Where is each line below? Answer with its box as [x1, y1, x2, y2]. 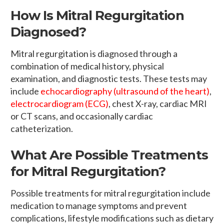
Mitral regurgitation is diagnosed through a [10, 48, 177, 59]
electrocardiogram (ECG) [10, 98, 108, 109]
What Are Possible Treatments [10, 147, 208, 163]
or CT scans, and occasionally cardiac [10, 110, 153, 122]
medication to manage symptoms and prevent [10, 200, 187, 211]
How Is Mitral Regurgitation [10, 7, 184, 24]
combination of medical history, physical [10, 60, 164, 72]
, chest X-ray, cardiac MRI [108, 98, 207, 109]
